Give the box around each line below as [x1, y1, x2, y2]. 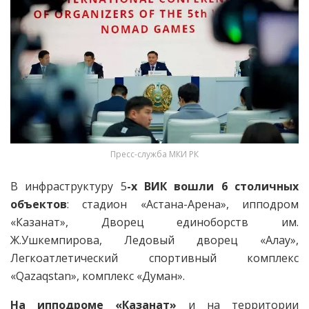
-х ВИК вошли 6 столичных [126, 179, 299, 195]
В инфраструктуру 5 [10, 179, 127, 195]
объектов [10, 197, 67, 212]
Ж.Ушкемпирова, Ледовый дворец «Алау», [10, 232, 299, 248]
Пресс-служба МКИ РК [110, 148, 199, 161]
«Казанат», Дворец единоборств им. [10, 215, 299, 230]
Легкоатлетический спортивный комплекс [10, 250, 299, 266]
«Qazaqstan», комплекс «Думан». [10, 268, 185, 284]
